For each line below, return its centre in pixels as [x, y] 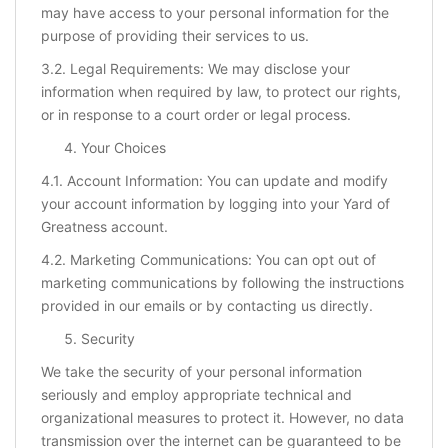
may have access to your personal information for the [215, 13]
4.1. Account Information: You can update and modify [214, 181]
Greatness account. [104, 227]
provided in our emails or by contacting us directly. [207, 306]
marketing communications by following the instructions [222, 283]
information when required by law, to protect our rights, [221, 92]
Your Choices [123, 148]
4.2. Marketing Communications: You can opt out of [208, 260]
